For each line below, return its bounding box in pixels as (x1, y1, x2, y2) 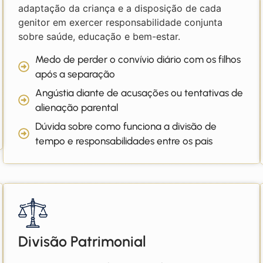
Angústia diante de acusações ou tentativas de (35, 86, 244, 99)
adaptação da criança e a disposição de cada (18, 2, 222, 15)
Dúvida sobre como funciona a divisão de (35, 120, 217, 132)
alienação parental (35, 101, 119, 113)
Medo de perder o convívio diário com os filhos (35, 53, 241, 65)
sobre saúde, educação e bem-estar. (18, 31, 181, 43)
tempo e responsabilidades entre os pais (35, 134, 213, 147)
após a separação (35, 68, 116, 80)
